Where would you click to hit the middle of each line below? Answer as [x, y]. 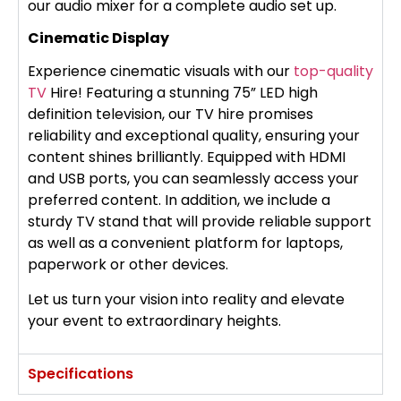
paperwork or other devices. [130, 265]
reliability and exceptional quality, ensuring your [194, 136]
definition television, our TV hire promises [171, 115]
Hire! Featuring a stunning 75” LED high [182, 93]
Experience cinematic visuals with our [161, 72]
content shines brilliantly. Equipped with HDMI [187, 158]
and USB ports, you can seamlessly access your [193, 179]
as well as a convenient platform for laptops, [185, 243]
